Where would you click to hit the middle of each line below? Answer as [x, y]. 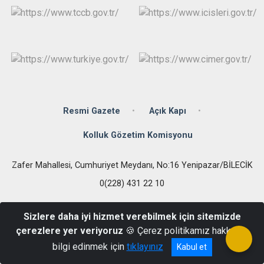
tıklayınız [145, 247]
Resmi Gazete [92, 111]
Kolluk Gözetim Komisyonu [138, 135]
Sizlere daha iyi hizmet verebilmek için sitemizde [132, 217]
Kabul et [192, 247]
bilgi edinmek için [89, 247]
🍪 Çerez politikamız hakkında [186, 231]
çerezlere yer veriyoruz [70, 231]
